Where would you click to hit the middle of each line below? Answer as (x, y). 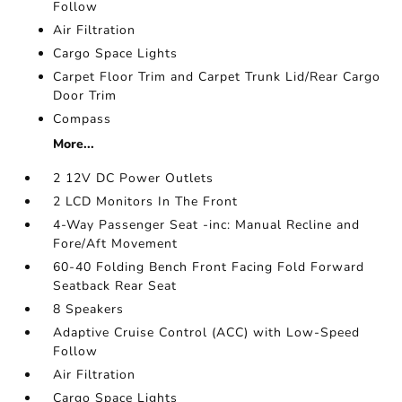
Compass (83, 119)
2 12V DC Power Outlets (134, 178)
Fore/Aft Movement (116, 244)
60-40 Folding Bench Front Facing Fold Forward (209, 267)
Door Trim (85, 96)
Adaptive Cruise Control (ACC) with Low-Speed (207, 332)
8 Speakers (89, 309)
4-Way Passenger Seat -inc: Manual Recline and (207, 225)
